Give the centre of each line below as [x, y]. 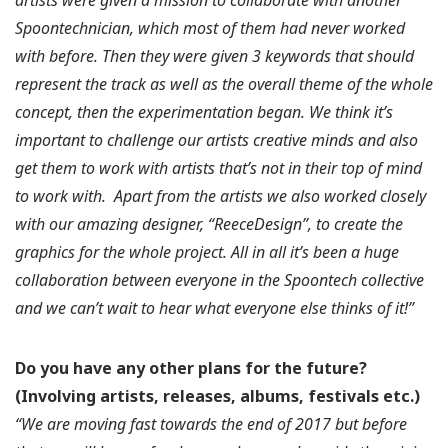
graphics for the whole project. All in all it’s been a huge [207, 251]
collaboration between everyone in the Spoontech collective [219, 279]
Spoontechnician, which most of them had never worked [210, 27]
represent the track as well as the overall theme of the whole [224, 83]
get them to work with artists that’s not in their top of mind [218, 167]
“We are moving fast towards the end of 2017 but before [211, 423]
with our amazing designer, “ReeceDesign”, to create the [209, 223]
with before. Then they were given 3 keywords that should [214, 55]
